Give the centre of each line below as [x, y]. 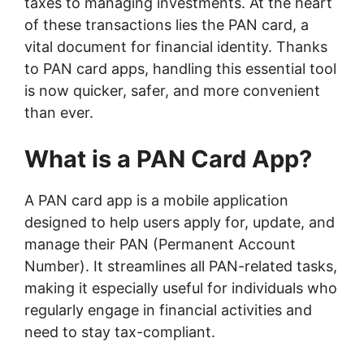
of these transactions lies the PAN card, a [167, 25]
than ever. [59, 113]
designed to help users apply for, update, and [180, 223]
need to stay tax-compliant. [120, 332]
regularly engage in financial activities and [168, 310]
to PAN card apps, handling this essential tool [180, 69]
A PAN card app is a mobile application [156, 201]
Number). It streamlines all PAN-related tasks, [181, 266]
